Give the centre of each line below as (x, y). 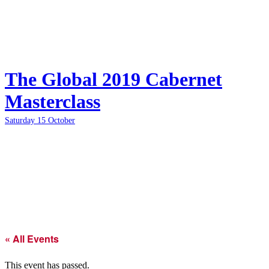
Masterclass (53, 101)
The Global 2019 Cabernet (113, 79)
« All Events (32, 238)
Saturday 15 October (40, 120)
